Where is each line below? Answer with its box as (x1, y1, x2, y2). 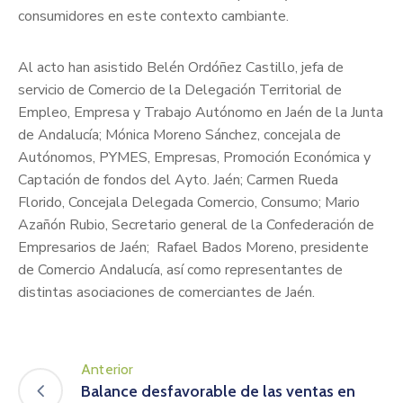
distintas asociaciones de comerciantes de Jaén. (18, 282, 315, 302)
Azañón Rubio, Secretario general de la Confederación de (18, 214, 374, 235)
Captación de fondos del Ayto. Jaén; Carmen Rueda (18, 169, 338, 190)
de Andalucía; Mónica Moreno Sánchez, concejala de (18, 124, 341, 145)
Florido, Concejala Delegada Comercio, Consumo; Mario (18, 192, 360, 212)
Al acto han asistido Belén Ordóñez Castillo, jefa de (18, 57, 344, 77)
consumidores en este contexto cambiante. (18, 5, 289, 26)
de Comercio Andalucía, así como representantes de (18, 259, 343, 280)
